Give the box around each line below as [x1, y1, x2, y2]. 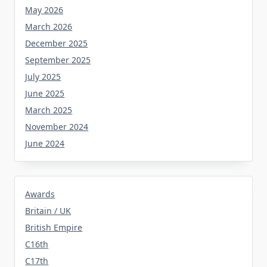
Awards [25, 188, 55, 200]
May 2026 [25, 4, 64, 16]
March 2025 [25, 104, 73, 116]
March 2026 [25, 21, 73, 33]
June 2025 [25, 88, 65, 100]
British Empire [25, 222, 83, 234]
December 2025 [25, 38, 88, 49]
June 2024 [25, 138, 65, 150]
